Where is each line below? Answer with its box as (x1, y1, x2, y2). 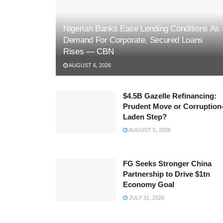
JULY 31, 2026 (127, 195, 164, 201)
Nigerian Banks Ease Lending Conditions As (63, 24, 220, 34)
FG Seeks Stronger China (123, 159, 212, 168)
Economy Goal (123, 180, 174, 189)
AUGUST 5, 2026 (127, 127, 171, 133)
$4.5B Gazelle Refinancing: (123, 92, 217, 101)
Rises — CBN (63, 47, 114, 57)
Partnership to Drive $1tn (123, 170, 210, 179)
